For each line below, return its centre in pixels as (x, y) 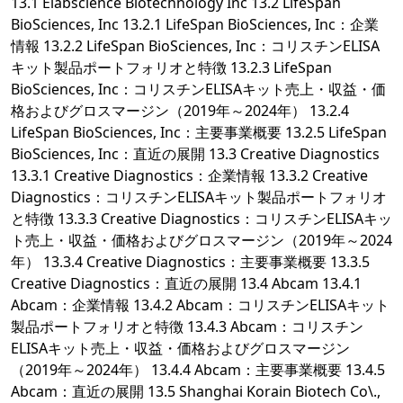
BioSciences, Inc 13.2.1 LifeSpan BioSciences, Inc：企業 (195, 25)
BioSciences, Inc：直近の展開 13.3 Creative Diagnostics (195, 154)
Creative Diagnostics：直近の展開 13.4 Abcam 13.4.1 (186, 284)
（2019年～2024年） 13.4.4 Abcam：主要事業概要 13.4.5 (198, 370)
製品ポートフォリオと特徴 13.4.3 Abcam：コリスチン (187, 327)
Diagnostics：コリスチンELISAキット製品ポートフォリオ (199, 197)
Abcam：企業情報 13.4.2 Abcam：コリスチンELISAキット (200, 305)
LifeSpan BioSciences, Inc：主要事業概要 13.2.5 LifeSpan (199, 133)
